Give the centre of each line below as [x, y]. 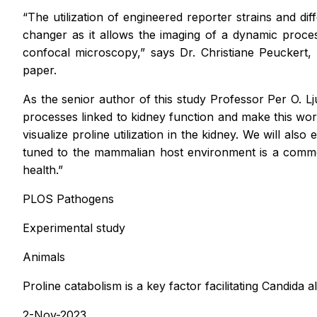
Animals [44, 257]
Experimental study [74, 228]
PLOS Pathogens [68, 199]
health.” [43, 170]
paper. [40, 70]
